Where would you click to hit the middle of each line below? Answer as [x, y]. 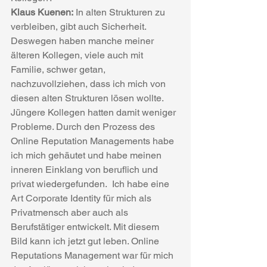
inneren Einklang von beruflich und [86, 170]
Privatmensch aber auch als [71, 212]
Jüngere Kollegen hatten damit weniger [94, 112]
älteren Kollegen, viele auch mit [78, 55]
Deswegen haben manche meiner [83, 41]
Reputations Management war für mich [93, 255]
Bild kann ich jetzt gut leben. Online [86, 241]
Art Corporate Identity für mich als [82, 198]
